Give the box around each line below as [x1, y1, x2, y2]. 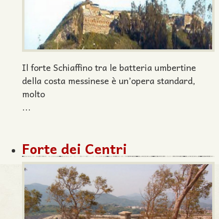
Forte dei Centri [22, 137, 127, 159]
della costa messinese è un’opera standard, [22, 73, 196, 88]
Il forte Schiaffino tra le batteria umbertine [22, 60, 196, 74]
